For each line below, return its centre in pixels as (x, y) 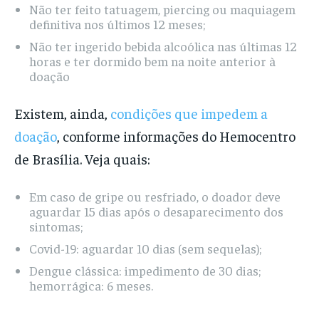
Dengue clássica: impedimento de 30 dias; (145, 271)
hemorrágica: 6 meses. (91, 286)
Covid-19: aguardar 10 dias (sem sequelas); (145, 249)
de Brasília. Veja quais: (82, 159)
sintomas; (56, 226)
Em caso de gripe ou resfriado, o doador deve (155, 197)
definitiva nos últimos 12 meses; (117, 24)
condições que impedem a (189, 113)
